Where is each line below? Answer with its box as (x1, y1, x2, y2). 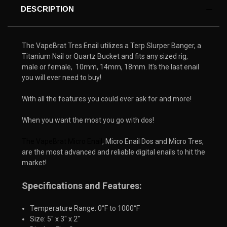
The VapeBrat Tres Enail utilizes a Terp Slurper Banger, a (22, 41, 201, 50)
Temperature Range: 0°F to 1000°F (30, 204, 140, 212)
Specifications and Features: (22, 180, 142, 191)
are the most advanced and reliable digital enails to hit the (22, 147, 205, 156)
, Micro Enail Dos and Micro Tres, (102, 137, 204, 145)
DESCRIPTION (20, 4, 74, 13)
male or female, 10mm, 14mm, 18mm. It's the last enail (22, 62, 199, 71)
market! (22, 158, 47, 167)
